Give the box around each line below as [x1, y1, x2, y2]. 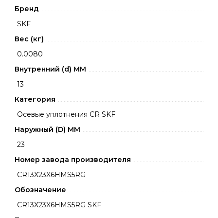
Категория [15, 95, 55, 104]
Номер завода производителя [15, 155, 131, 164]
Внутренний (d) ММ [15, 65, 86, 73]
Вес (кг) [15, 35, 44, 43]
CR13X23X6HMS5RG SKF [17, 200, 101, 209]
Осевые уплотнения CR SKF [17, 110, 115, 119]
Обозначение [15, 185, 66, 194]
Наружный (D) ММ [15, 125, 80, 134]
